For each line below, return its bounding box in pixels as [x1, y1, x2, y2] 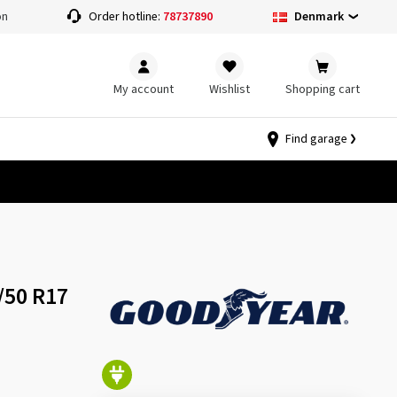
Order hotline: [89, 8, 164, 26]
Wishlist [209, 80, 250, 98]
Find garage [285, 130, 347, 148]
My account [113, 80, 174, 98]
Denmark [293, 7, 344, 26]
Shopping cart [285, 80, 360, 98]
